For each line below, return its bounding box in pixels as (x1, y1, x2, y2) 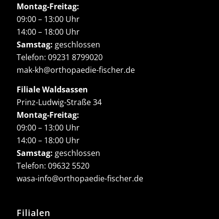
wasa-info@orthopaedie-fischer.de (16, 173, 143, 184)
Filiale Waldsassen (16, 84, 88, 95)
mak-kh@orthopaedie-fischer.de (16, 64, 135, 75)
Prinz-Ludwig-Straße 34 (16, 96, 102, 108)
